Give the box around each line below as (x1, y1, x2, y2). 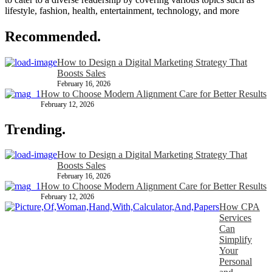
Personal (219, 256, 252, 267)
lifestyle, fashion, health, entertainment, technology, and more (5, 5, 239, 16)
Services (219, 212, 251, 223)
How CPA (219, 202, 260, 212)
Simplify (219, 234, 252, 245)
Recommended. (5, 28, 101, 44)
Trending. (5, 121, 66, 137)
